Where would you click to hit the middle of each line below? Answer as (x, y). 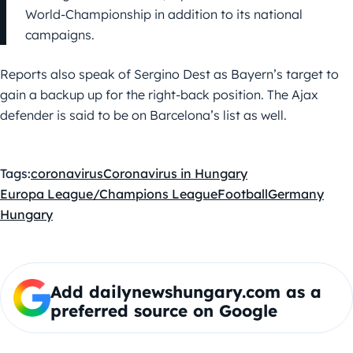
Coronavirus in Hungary (175, 174)
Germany (296, 194)
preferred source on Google (163, 311)
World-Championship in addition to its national (164, 15)
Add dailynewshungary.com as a (186, 292)
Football (243, 194)
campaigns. (60, 35)
